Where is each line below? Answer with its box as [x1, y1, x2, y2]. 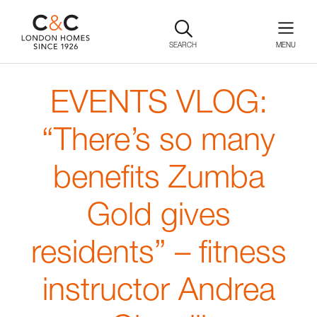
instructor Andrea [42, 270, 275, 307]
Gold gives [86, 195, 231, 232]
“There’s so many [42, 120, 275, 157]
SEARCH [169, 40, 197, 49]
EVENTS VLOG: [50, 82, 267, 120]
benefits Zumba [52, 157, 265, 195]
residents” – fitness [30, 232, 287, 270]
